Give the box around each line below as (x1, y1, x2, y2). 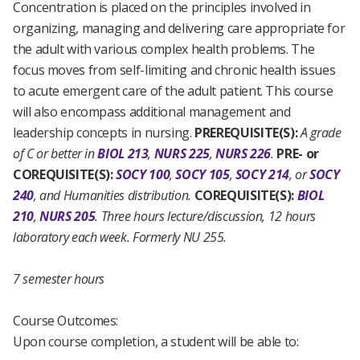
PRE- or (276, 145, 319, 162)
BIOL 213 (97, 145, 149, 162)
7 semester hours (13, 270, 105, 288)
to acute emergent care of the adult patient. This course (13, 82, 333, 100)
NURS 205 (39, 207, 96, 225)
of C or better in (13, 145, 98, 162)
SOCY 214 (235, 166, 289, 183)
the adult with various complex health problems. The (13, 40, 315, 58)
